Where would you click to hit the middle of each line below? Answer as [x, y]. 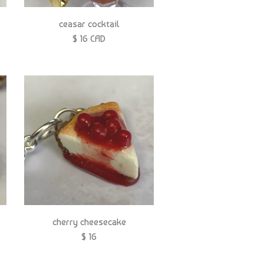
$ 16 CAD [89, 38]
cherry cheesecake [89, 222]
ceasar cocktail [89, 24]
